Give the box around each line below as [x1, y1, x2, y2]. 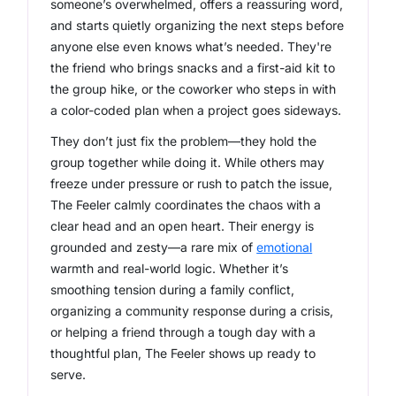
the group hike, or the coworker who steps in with [50, 81, 337, 96]
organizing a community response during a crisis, [50, 303, 334, 318]
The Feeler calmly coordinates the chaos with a [50, 197, 322, 212]
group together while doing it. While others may [50, 155, 325, 170]
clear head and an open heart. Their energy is [50, 218, 315, 233]
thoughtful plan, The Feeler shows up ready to [50, 346, 316, 361]
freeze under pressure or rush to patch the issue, [50, 176, 333, 191]
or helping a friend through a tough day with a [50, 324, 316, 339]
